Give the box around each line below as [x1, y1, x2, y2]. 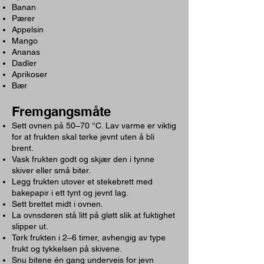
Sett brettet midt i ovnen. [12, 199, 103, 209]
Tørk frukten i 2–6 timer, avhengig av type [12, 233, 166, 242]
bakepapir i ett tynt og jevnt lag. [12, 188, 128, 197]
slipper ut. [12, 222, 48, 231]
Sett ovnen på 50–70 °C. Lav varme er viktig [12, 121, 176, 130]
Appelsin [12, 25, 44, 34]
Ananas [12, 47, 40, 57]
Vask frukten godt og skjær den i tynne [12, 154, 154, 164]
